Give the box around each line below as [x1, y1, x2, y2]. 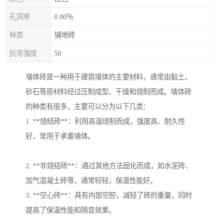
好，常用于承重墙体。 [26, 132, 95, 141]
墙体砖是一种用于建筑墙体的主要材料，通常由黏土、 [26, 73, 191, 81]
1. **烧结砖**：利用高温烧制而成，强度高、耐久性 [26, 117, 185, 126]
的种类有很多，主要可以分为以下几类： [26, 103, 150, 111]
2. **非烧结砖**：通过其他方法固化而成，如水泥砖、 [26, 162, 192, 170]
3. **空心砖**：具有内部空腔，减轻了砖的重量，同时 [26, 191, 192, 200]
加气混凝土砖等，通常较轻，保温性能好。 [26, 177, 157, 185]
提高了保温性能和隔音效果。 [26, 206, 115, 215]
